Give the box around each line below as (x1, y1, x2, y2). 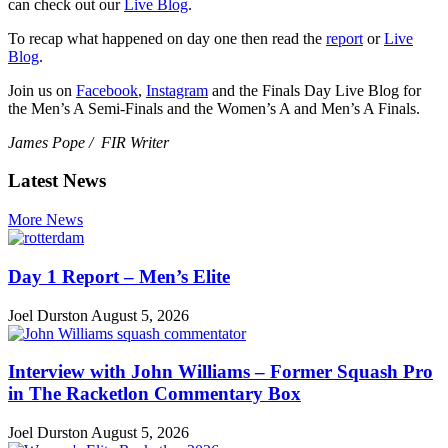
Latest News (8, 170, 106, 192)
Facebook (76, 81, 138, 99)
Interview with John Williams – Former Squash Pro (8, 361, 433, 383)
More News (8, 211, 83, 229)
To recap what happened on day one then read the (8, 29, 326, 47)
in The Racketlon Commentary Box (8, 383, 301, 405)
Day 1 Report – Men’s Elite (8, 265, 230, 287)
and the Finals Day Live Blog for (208, 81, 421, 99)
